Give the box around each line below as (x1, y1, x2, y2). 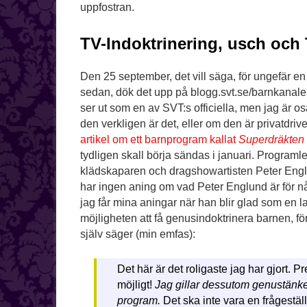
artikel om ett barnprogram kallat (80, 134, 238, 146)
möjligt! (116, 279, 155, 291)
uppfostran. (80, 1, 134, 14)
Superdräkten (238, 134, 304, 146)
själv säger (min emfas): (80, 228, 195, 241)
